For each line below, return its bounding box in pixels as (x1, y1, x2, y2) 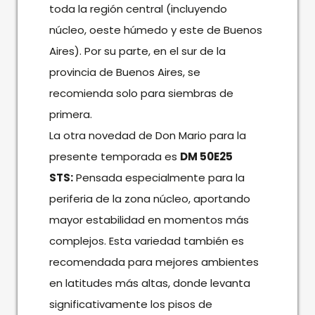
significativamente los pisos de (49, 296, 212, 311)
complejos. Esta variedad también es (49, 233, 244, 248)
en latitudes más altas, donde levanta (49, 275, 250, 290)
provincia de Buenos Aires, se (49, 64, 200, 79)
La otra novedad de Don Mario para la (49, 127, 246, 143)
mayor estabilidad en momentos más (49, 212, 249, 227)
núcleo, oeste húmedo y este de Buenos (49, 22, 262, 37)
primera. (49, 106, 92, 122)
